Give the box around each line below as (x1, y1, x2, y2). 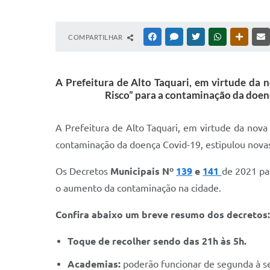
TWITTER (202, 33, 230, 40)
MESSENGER (180, 33, 218, 40)
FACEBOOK (159, 33, 193, 40)
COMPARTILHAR (68, 33, 124, 41)
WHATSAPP (224, 33, 259, 40)
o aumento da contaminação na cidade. (55, 183, 221, 193)
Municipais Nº (110, 166, 177, 177)
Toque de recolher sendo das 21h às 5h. (67, 236, 246, 246)
